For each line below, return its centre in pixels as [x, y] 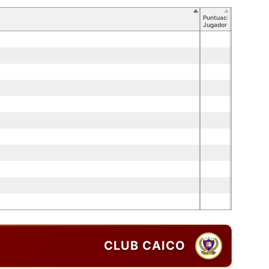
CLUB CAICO [145, 246]
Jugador [215, 24]
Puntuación [219, 17]
